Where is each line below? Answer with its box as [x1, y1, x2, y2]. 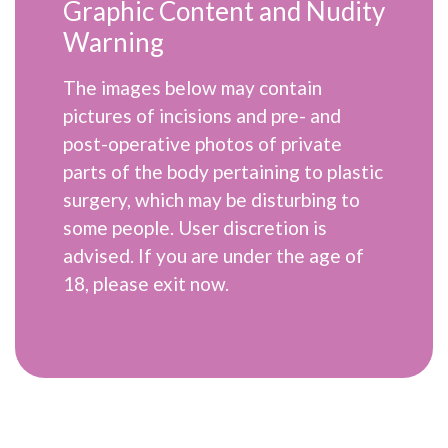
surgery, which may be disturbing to [63, 187, 360, 211]
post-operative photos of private [63, 131, 342, 155]
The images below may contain [63, 75, 322, 99]
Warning [63, 25, 164, 58]
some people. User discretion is [63, 215, 327, 239]
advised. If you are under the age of [63, 243, 364, 267]
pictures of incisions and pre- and [63, 103, 341, 127]
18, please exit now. [63, 271, 229, 295]
